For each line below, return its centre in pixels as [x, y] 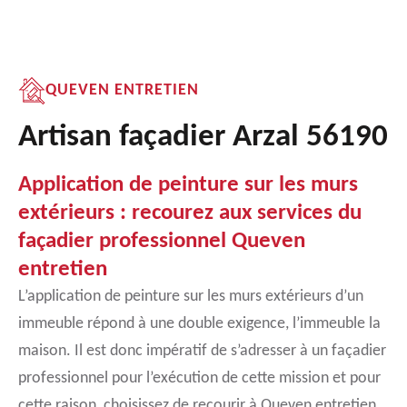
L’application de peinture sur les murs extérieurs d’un [191, 297]
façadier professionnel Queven [162, 241]
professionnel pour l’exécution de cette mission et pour [199, 378]
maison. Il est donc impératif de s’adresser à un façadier [202, 351]
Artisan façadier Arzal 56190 [203, 138]
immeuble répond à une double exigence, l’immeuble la [199, 324]
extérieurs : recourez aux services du [190, 213]
